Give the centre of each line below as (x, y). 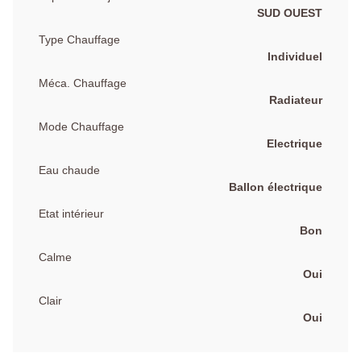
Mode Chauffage (81, 126)
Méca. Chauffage (83, 83)
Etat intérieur (71, 213)
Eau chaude (69, 170)
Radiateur (296, 100)
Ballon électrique (276, 187)
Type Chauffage (79, 39)
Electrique (295, 143)
